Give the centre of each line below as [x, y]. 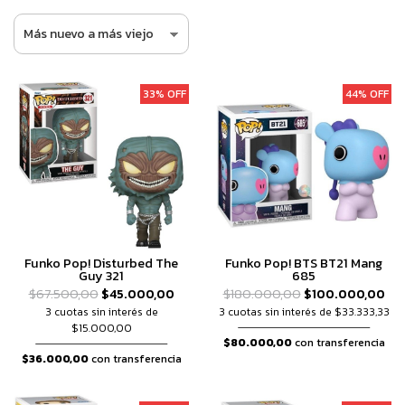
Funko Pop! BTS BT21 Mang [304, 263]
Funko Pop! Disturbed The [101, 263]
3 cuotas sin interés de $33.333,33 [304, 312]
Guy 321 [101, 276]
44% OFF [367, 94]
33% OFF [165, 94]
